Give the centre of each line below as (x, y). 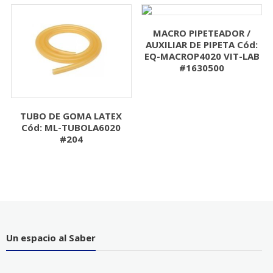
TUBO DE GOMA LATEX (71, 115)
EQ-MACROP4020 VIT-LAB (202, 56)
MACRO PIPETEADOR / (202, 33)
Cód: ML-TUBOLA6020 (71, 127)
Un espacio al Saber (51, 237)
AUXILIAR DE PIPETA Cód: (202, 45)
